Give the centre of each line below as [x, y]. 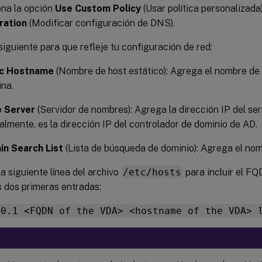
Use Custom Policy [98, 8]
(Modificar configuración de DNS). [101, 23]
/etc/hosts [152, 172]
